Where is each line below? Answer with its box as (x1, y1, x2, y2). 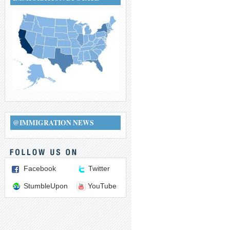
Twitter (88, 164, 110, 172)
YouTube (88, 182, 117, 190)
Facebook (24, 164, 56, 172)
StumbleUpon (24, 182, 68, 190)
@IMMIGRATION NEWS (13, 118, 94, 128)
